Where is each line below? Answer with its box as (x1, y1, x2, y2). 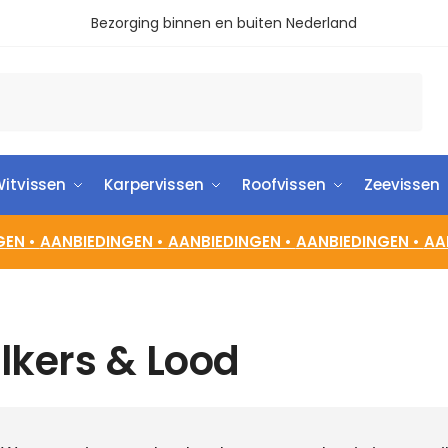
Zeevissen (363, 174, 441, 195)
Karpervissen (104, 174, 204, 195)
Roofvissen (241, 174, 326, 195)
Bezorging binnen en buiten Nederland (91, 13, 357, 33)
